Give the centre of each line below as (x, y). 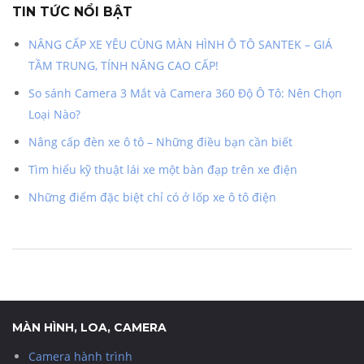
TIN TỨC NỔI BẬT (72, 11)
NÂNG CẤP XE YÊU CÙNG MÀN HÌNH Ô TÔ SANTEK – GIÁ (180, 44)
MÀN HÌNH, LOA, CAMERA (89, 327)
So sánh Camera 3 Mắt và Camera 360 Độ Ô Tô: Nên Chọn (185, 93)
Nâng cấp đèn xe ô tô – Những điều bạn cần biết (160, 141)
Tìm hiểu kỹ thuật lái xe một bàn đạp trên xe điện (163, 169)
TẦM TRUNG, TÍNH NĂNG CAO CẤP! (123, 65)
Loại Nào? (54, 114)
